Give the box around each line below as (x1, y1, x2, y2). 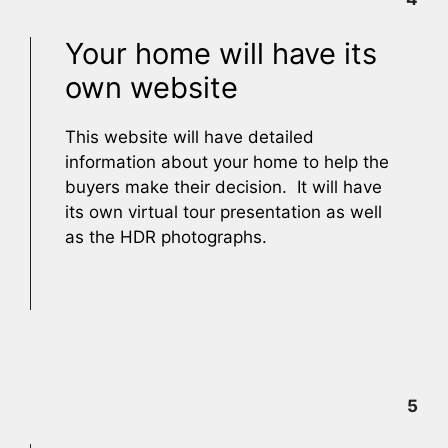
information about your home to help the (65, 152, 389, 172)
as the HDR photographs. (65, 227, 267, 247)
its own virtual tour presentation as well (65, 202, 382, 222)
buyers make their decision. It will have (65, 177, 382, 197)
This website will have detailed (65, 127, 314, 147)
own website (65, 70, 238, 105)
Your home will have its (65, 36, 377, 71)
